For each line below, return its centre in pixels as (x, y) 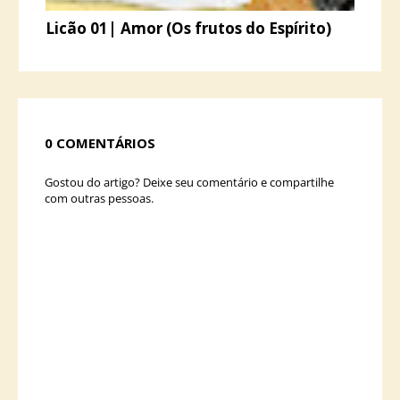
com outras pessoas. (99, 198)
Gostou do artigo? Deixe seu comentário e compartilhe (189, 182)
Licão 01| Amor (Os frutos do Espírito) (188, 28)
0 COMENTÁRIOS (100, 143)
